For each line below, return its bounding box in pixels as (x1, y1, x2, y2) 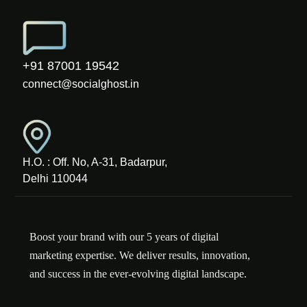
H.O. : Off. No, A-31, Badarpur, (22, 156, 167, 169)
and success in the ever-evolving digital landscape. (29, 268, 247, 280)
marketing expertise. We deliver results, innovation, (29, 249, 250, 262)
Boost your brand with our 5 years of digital (29, 231, 219, 243)
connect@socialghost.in (22, 78, 139, 90)
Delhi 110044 (22, 173, 88, 185)
